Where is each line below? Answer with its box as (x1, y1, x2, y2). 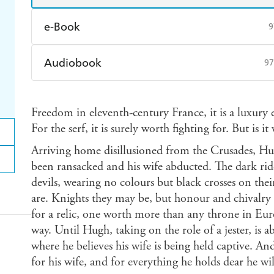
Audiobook (43, 56, 102, 70)
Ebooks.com (58, 79, 107, 90)
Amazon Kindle (58, 52, 121, 63)
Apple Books (161, 52, 213, 63)
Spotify (161, 88, 190, 99)
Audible (58, 88, 91, 99)
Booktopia (161, 79, 204, 90)
